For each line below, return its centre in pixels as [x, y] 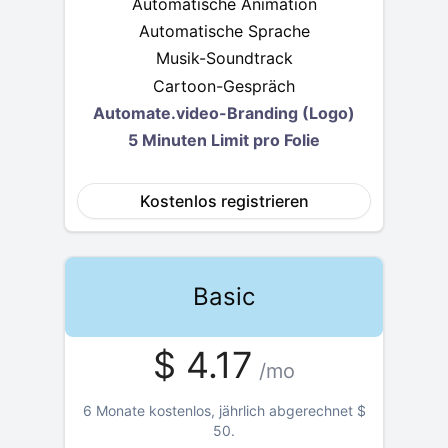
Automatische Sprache [224, 31]
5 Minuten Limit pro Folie [224, 140]
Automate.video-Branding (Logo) [224, 112]
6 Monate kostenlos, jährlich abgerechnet [217, 411]
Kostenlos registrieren [224, 201]
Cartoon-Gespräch [224, 85]
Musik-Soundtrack [224, 58]
